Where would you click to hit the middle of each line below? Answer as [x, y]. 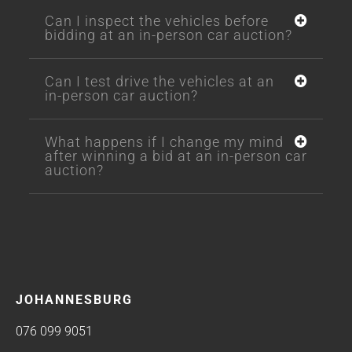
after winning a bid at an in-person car [176, 156]
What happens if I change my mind [164, 142]
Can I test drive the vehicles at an [159, 82]
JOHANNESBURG [74, 299]
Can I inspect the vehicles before [156, 21]
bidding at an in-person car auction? [168, 35]
